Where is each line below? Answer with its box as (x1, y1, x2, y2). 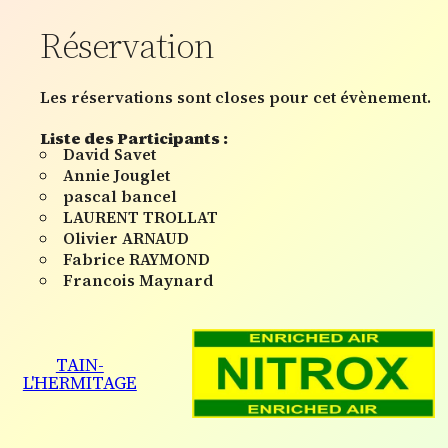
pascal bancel (63, 184, 177, 207)
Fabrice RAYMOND (63, 247, 210, 270)
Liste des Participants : (40, 126, 228, 149)
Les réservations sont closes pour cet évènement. (40, 85, 431, 108)
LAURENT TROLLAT (63, 205, 218, 228)
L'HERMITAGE (22, 369, 137, 395)
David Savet (63, 142, 156, 165)
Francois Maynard (63, 268, 214, 291)
